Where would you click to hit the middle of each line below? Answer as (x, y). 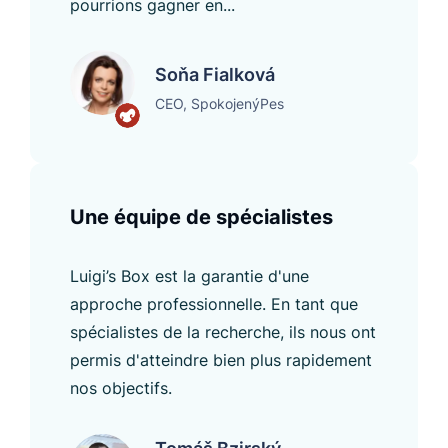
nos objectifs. (121, 387)
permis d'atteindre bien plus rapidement (221, 359)
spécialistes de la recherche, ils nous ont (223, 331)
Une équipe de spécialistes (201, 216)
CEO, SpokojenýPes (219, 103)
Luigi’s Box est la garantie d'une (189, 275)
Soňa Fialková (215, 74)
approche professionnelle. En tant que (214, 303)
